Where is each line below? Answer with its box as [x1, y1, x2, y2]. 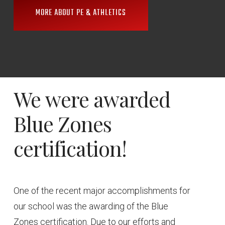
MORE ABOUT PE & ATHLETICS [36, 7, 127, 20]
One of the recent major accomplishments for [14, 185, 191, 196]
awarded [93, 85, 171, 113]
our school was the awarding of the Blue [14, 200, 169, 211]
